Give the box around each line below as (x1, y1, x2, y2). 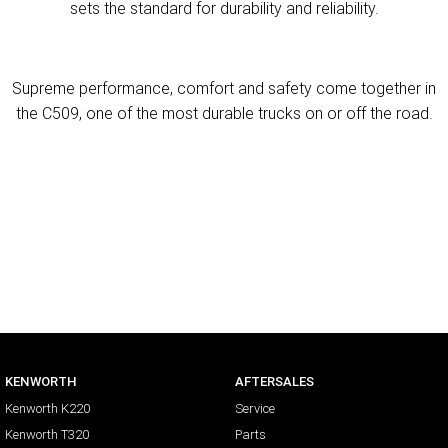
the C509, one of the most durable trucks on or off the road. (15, 103, 433, 124)
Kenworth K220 (5, 400, 90, 418)
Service (234, 400, 275, 418)
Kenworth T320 (5, 426, 89, 444)
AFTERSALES (234, 373, 314, 391)
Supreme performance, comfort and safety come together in (12, 78, 436, 99)
